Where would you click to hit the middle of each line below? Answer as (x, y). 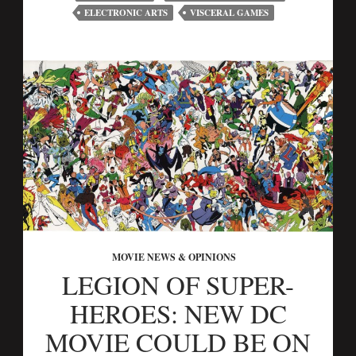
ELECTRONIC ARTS (126, 13)
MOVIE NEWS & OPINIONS (174, 257)
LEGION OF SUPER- (178, 285)
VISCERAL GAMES (229, 13)
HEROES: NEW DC (178, 313)
